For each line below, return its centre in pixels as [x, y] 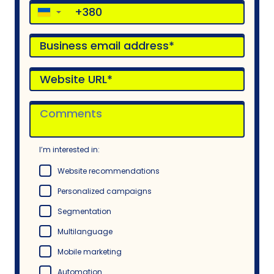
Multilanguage [85, 231]
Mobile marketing [90, 251]
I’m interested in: [69, 149]
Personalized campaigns [105, 191]
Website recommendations [109, 171]
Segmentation [84, 211]
